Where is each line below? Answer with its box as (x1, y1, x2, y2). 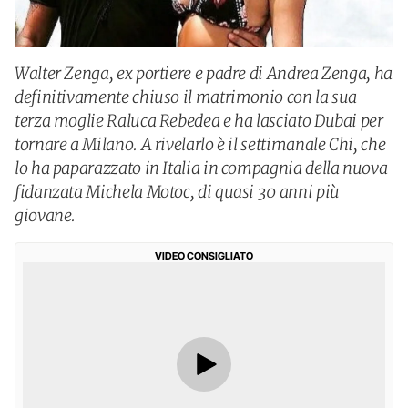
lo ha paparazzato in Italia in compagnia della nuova (15, 158, 388, 178)
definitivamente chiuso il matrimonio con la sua (15, 87, 358, 107)
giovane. (15, 205, 76, 226)
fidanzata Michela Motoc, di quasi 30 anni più (15, 181, 340, 202)
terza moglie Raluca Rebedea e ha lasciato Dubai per (15, 110, 383, 131)
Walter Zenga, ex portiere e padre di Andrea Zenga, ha (15, 63, 393, 84)
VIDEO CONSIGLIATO (155, 250, 253, 262)
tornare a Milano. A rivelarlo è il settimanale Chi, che (15, 134, 386, 155)
